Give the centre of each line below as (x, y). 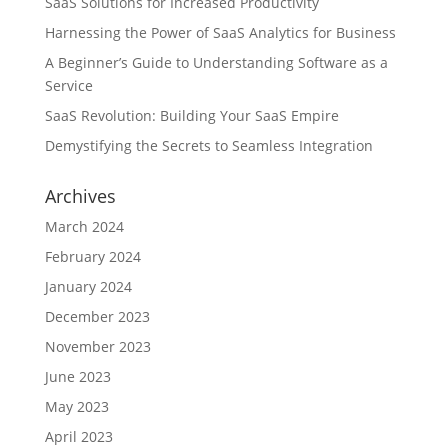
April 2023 (78, 436)
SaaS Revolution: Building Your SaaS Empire (191, 115)
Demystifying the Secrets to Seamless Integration (208, 145)
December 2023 (97, 316)
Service (68, 85)
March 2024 (84, 226)
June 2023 (77, 376)
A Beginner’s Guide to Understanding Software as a (216, 62)
